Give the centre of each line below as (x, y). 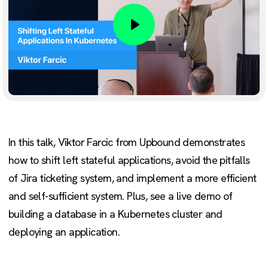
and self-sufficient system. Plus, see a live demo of (121, 196)
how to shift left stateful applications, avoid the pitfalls (129, 160)
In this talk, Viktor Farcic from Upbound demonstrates (127, 142)
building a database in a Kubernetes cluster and (115, 214)
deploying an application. (64, 232)
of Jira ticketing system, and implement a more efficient (133, 178)
